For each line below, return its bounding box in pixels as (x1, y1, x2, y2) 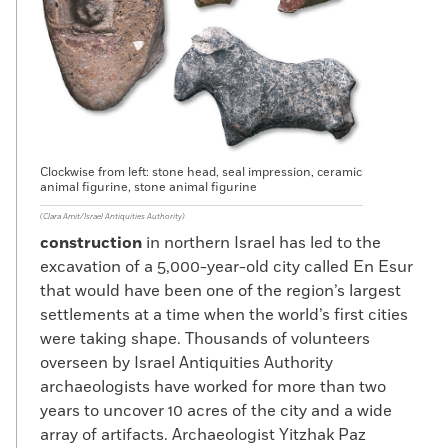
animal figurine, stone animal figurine (40, 179, 257, 197)
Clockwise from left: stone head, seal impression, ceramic (40, 164, 362, 182)
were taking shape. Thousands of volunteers (40, 328, 370, 351)
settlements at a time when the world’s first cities (40, 304, 408, 327)
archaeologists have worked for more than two (40, 376, 386, 399)
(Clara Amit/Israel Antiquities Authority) (40, 211, 185, 223)
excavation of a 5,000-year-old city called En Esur (40, 256, 413, 279)
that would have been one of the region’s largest (40, 280, 401, 303)
